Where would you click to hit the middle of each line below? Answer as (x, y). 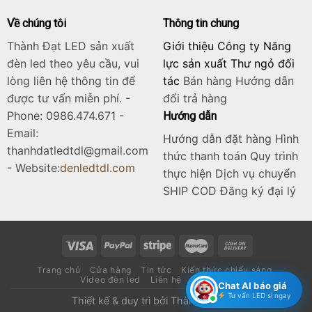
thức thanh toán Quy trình (230, 156)
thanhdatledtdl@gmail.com (77, 150)
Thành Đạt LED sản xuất (70, 46)
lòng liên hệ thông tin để (71, 80)
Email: (22, 133)
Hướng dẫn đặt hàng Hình (231, 138)
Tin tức (156, 270)
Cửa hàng (110, 270)
